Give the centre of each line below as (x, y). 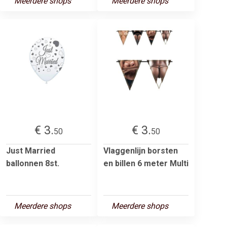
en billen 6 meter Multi (146, 163)
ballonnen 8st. (33, 163)
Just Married (31, 150)
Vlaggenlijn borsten (141, 150)
